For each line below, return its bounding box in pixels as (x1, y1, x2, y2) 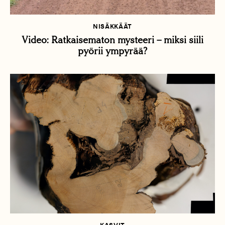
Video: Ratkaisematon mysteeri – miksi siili (22, 34, 203, 46)
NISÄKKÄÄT (93, 23, 132, 31)
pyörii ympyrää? (77, 45, 148, 57)
